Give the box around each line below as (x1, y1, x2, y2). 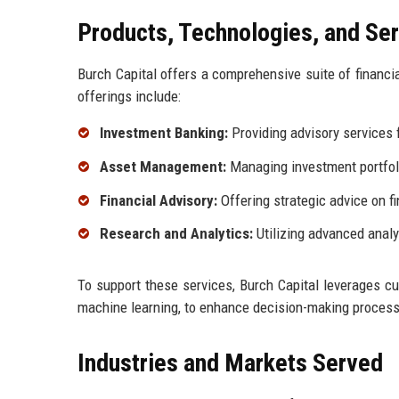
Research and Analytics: (100, 224, 253, 243)
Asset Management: (100, 157, 226, 175)
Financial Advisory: (100, 191, 217, 209)
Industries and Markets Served (77, 348, 383, 379)
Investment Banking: (100, 124, 228, 142)
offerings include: (77, 87, 181, 106)
